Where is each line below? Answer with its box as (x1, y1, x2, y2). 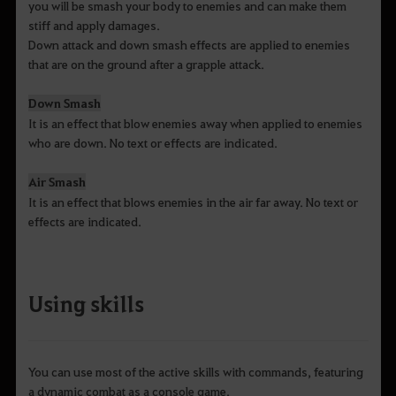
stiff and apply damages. (27, 16, 160, 33)
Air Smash (27, 172, 86, 190)
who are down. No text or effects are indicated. (27, 133, 278, 150)
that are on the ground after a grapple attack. (27, 55, 264, 72)
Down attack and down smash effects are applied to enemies (27, 35, 350, 52)
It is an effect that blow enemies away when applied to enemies (27, 114, 362, 131)
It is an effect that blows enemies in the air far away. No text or (27, 193, 358, 209)
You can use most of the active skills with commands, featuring (27, 363, 363, 380)
